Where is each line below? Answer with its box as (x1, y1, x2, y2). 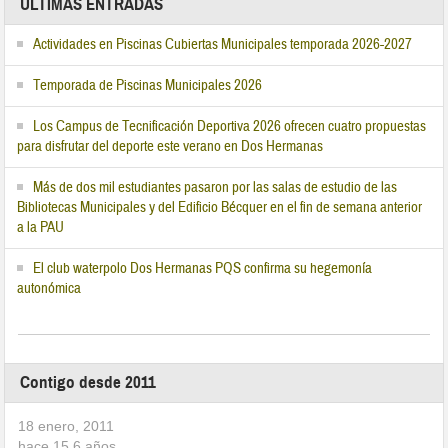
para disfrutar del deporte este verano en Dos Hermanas (17, 137, 324, 157)
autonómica (17, 279, 82, 299)
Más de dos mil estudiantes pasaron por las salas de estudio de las (33, 178, 398, 198)
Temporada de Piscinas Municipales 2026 (33, 76, 263, 96)
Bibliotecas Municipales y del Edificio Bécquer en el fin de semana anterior (17, 198, 423, 218)
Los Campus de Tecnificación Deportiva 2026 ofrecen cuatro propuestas (33, 117, 427, 137)
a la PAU (17, 218, 65, 238)
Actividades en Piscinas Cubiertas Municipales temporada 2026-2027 (33, 35, 413, 55)
